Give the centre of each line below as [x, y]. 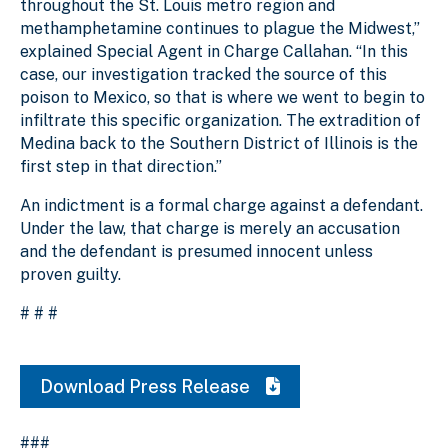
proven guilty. [70, 274]
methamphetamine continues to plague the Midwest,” [220, 28]
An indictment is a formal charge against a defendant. [221, 205]
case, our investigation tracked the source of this [203, 74]
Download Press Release [147, 386]
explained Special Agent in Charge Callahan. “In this [214, 51]
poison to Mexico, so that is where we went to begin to [222, 97]
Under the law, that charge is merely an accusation [210, 228]
